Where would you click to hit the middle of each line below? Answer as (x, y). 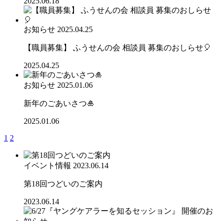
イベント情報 (47, 165)
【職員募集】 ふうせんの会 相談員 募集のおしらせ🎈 (117, 47)
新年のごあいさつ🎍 (59, 103)
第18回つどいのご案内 (63, 184)
